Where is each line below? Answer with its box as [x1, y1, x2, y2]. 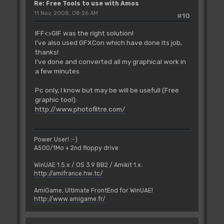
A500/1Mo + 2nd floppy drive [33, 144, 118, 151]
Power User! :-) [33, 135, 77, 143]
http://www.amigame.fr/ [33, 195, 105, 202]
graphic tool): [34, 95, 77, 103]
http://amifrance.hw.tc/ [33, 169, 103, 177]
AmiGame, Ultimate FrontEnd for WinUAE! [33, 186, 153, 194]
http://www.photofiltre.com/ [34, 104, 125, 113]
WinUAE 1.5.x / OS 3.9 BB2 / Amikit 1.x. [33, 161, 142, 168]
